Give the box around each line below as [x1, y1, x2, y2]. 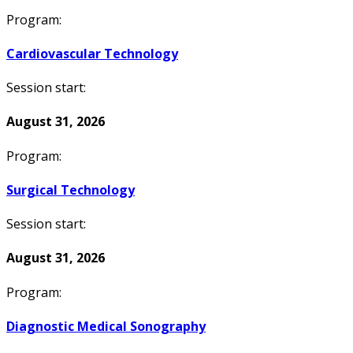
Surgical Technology [6, 180, 135, 199]
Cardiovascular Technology [6, 44, 178, 62]
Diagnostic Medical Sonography [6, 318, 206, 336]
